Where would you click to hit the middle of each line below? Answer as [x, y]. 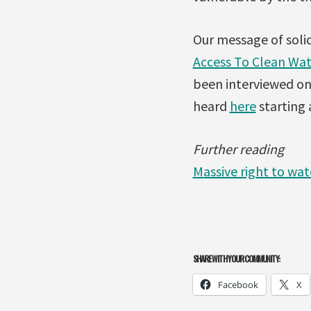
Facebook [238, 284]
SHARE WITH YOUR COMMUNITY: [236, 258]
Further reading [238, 149]
